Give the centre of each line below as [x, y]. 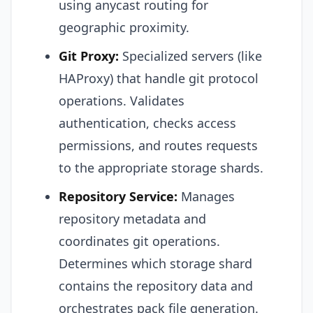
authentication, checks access [147, 123]
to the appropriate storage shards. [161, 167]
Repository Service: [118, 196]
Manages [206, 196]
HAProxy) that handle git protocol [159, 78]
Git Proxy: [89, 56]
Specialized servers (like [190, 56]
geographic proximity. [124, 27]
